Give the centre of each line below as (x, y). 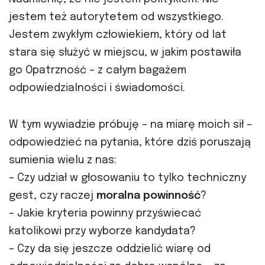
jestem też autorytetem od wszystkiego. (116, 17)
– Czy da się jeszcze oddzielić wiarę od (110, 249)
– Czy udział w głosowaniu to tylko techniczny (127, 178)
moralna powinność (148, 195)
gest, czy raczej (53, 195)
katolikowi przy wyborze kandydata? (102, 231)
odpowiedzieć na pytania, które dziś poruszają (130, 142)
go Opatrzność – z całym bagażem (98, 70)
